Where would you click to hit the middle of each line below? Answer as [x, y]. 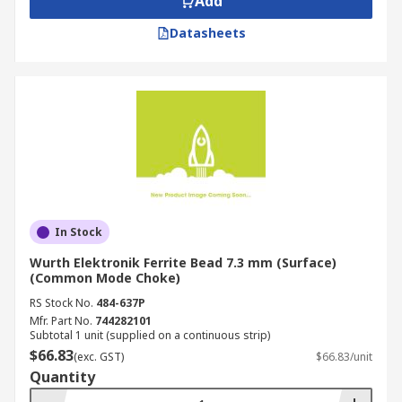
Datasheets [207, 33]
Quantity [62, 377]
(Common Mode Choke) [105, 278]
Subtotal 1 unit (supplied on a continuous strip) [150, 335]
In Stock [79, 232]
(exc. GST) [99, 357]
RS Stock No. [61, 303]
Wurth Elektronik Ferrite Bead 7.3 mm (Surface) [183, 262]
